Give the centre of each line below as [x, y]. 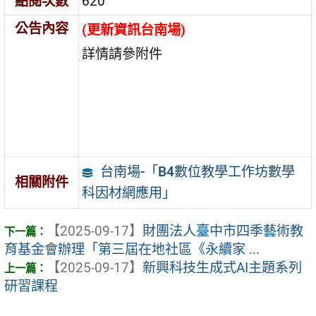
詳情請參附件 [122, 54]
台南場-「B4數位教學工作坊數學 [197, 172]
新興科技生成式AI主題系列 [222, 268]
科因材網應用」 [129, 193]
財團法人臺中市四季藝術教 [223, 231]
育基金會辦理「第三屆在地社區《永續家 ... [132, 250]
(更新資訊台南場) [134, 30]
